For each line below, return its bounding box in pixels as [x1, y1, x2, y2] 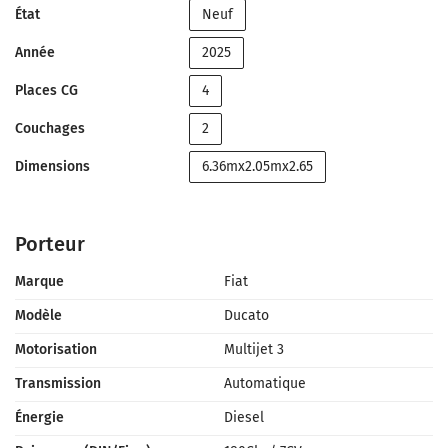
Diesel [224, 409, 264, 426]
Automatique [224, 375, 306, 392]
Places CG [15, 82, 78, 99]
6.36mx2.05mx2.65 [202, 158, 314, 175]
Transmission [15, 375, 101, 392]
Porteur [15, 232, 85, 256]
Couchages [15, 120, 85, 137]
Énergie [15, 409, 64, 426]
